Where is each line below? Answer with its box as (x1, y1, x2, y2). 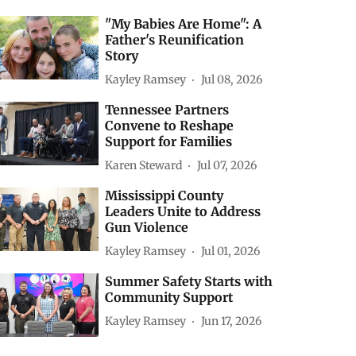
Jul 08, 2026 (201, 72, 263, 87)
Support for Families (105, 133, 233, 149)
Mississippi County (105, 188, 224, 203)
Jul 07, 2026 (197, 157, 257, 172)
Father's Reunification (105, 32, 245, 48)
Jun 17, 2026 (201, 313, 262, 328)
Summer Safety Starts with (105, 273, 273, 289)
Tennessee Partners (105, 102, 230, 118)
